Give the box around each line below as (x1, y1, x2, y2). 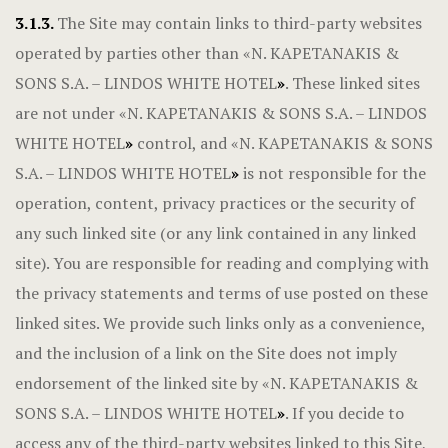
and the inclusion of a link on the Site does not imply (15, 342, 397, 364)
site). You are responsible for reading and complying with (15, 252, 429, 274)
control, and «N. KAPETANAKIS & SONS (137, 132, 433, 154)
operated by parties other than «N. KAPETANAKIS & (15, 42, 399, 64)
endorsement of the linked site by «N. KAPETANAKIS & (15, 372, 418, 394)
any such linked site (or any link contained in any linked (15, 222, 416, 244)
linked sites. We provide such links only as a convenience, (15, 312, 425, 334)
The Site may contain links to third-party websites (57, 12, 422, 34)
